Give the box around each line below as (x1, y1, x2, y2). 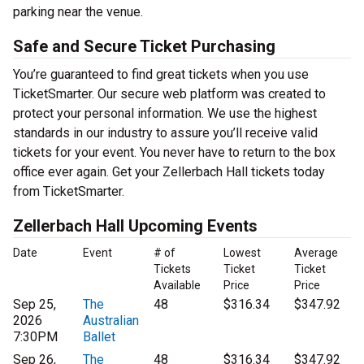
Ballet (83, 329, 116, 345)
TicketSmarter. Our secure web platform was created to (13, 86, 326, 102)
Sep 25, (13, 297, 56, 313)
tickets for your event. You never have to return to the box (13, 145, 336, 161)
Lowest (223, 246, 262, 260)
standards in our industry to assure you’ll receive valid (13, 125, 318, 141)
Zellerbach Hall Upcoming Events (13, 216, 258, 236)
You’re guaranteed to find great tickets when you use (13, 67, 309, 83)
